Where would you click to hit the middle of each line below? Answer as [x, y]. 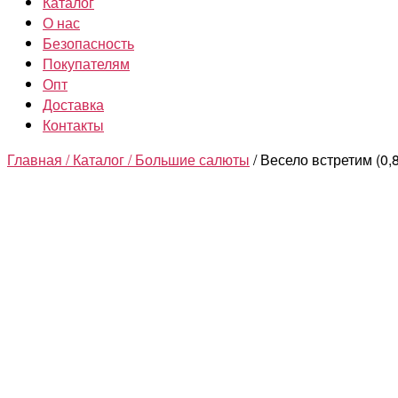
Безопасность [88, 43]
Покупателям [86, 64]
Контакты [73, 125]
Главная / [40, 159]
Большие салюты [192, 159]
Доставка [73, 104]
